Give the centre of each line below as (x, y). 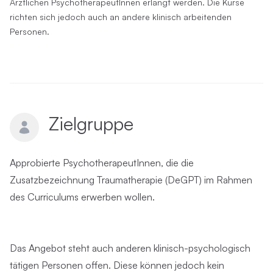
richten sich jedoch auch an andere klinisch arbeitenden (121, 17)
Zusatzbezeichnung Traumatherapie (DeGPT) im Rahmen (131, 180)
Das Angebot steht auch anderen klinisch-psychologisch (130, 248)
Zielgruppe (91, 123)
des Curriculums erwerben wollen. (82, 197)
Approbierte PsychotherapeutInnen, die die (102, 163)
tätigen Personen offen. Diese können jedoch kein (117, 265)
